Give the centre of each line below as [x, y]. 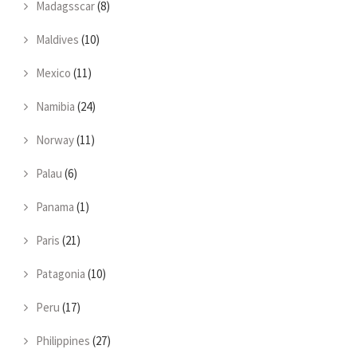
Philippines [63, 341]
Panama [55, 207]
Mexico [53, 73]
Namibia [55, 106]
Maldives [57, 39]
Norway [55, 140]
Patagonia [61, 274]
